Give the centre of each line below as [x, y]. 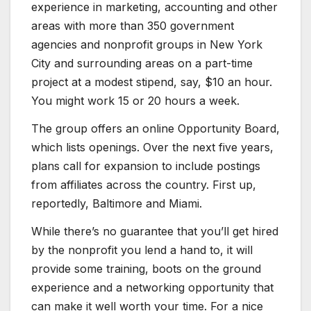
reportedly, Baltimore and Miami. [117, 203]
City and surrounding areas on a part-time [142, 64]
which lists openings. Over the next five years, [152, 147]
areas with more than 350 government [133, 26]
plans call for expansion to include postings [146, 166]
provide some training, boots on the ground [146, 268]
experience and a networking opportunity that [152, 287]
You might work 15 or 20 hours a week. [135, 101]
